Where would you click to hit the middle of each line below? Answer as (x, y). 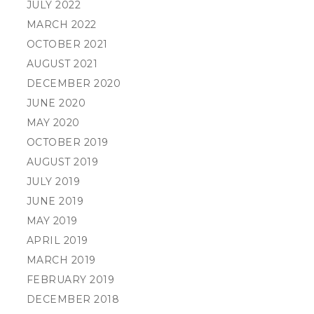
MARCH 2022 (61, 25)
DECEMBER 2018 (73, 299)
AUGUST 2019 (62, 162)
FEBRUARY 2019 (70, 280)
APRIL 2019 (57, 240)
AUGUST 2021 (62, 64)
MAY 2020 (53, 123)
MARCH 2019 (61, 260)
